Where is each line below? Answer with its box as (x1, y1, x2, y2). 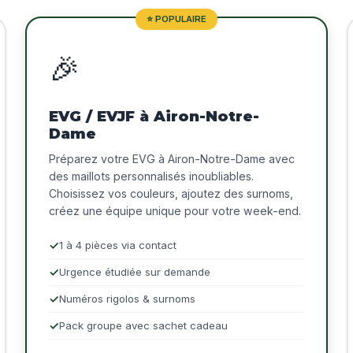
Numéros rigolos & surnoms (59, 292, 195, 306)
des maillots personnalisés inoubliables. (49, 169, 254, 184)
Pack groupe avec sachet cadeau (59, 319, 228, 333)
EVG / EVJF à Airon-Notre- (49, 107, 259, 126)
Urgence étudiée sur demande (59, 266, 210, 279)
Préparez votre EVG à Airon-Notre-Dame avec (49, 152, 295, 166)
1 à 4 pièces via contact (59, 239, 176, 252)
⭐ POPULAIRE (147, 13, 206, 25)
